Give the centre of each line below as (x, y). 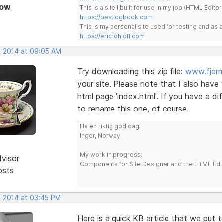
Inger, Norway (100, 135)
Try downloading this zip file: (131, 71)
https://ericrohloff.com (112, 36)
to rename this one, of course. (133, 108)
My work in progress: (111, 154)
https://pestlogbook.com (116, 17)
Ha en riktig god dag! (110, 126)
